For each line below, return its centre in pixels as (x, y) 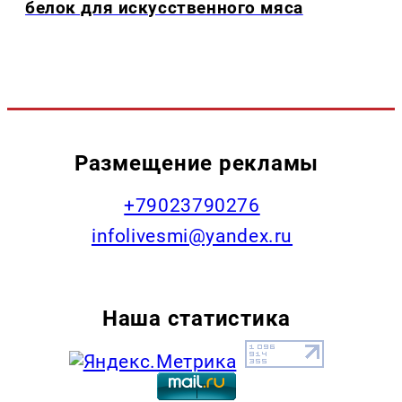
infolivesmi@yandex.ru (192, 236)
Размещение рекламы (197, 162)
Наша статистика (197, 318)
